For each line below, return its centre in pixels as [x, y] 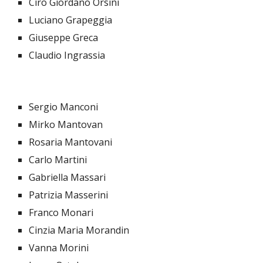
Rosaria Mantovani [71, 142]
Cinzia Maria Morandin [79, 230]
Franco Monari [61, 213]
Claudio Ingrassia [67, 55]
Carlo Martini [58, 160]
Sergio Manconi [64, 107]
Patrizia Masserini [69, 195]
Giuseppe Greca [64, 38]
